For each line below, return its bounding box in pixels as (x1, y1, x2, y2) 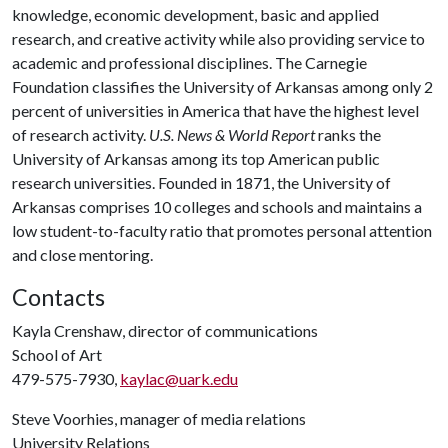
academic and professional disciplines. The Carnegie (12, 53, 367, 72)
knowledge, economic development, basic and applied (12, 5, 379, 24)
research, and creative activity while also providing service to (12, 29, 425, 48)
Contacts (12, 283, 105, 311)
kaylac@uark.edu (120, 369, 238, 388)
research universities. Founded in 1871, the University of (12, 173, 391, 192)
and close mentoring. (12, 245, 153, 264)
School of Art (12, 345, 102, 364)
